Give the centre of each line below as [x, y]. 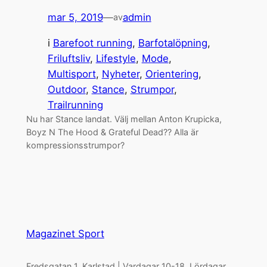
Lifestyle [116, 58]
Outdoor [66, 89]
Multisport [72, 74]
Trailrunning [75, 105]
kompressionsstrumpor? [75, 145]
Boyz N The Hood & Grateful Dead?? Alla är [112, 132]
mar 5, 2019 [75, 17]
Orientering [172, 74]
